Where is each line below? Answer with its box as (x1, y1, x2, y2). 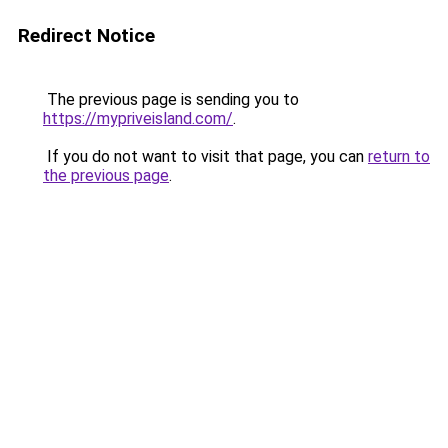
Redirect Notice (18, 24, 155, 47)
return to (368, 147, 430, 166)
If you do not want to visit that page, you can (43, 147, 368, 166)
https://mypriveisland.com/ (43, 109, 233, 128)
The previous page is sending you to (43, 90, 299, 109)
